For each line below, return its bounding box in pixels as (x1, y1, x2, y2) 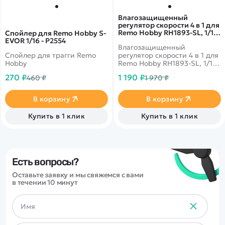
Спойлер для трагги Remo (5, 51, 96, 60)
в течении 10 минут (12, 178, 78, 187)
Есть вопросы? (12, 156, 79, 168)
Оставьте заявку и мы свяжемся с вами (12, 170, 144, 180)
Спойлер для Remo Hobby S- (5, 29, 106, 38)
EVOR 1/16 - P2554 (5, 36, 66, 46)
